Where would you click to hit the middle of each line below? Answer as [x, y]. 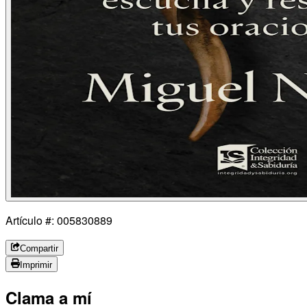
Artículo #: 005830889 [59, 220]
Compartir [39, 248]
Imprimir [36, 265]
